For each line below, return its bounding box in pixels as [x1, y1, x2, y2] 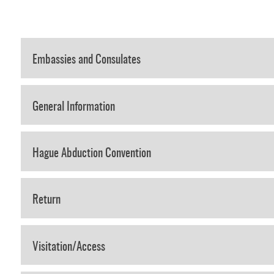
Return [32, 194, 61, 207]
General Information [32, 101, 115, 113]
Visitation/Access [32, 241, 105, 253]
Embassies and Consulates [32, 54, 141, 67]
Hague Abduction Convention [32, 148, 151, 160]
